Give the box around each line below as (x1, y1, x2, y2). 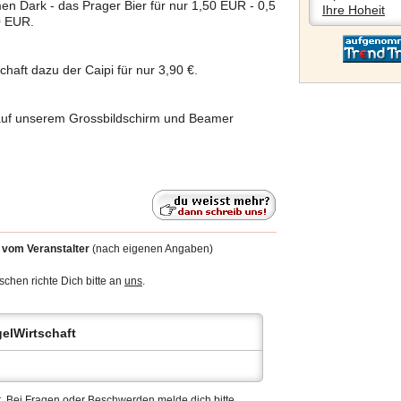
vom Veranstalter (2, 243, 90, 255)
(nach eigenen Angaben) (90, 243, 213, 255)
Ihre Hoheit (322, 3, 385, 17)
